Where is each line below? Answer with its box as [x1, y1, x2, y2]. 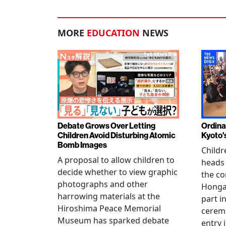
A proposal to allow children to [58, 154, 175, 165]
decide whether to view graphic [58, 166, 178, 178]
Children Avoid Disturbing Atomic [58, 130, 176, 140]
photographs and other [58, 179, 148, 190]
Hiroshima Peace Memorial [58, 203, 161, 214]
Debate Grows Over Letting [58, 121, 155, 131]
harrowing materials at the [58, 191, 160, 202]
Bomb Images [58, 140, 107, 150]
